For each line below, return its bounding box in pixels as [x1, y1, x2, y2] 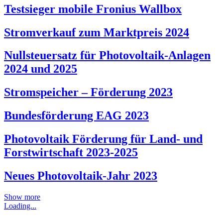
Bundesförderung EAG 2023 [4, 109, 149, 122]
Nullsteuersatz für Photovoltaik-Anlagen [4, 49, 211, 62]
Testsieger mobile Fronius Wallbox [4, 2, 182, 15]
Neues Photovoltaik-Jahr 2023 [4, 169, 157, 183]
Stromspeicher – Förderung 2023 [4, 86, 173, 99]
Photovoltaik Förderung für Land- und [4, 132, 203, 146]
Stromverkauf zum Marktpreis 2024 [4, 25, 189, 39]
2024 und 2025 [4, 62, 77, 76]
